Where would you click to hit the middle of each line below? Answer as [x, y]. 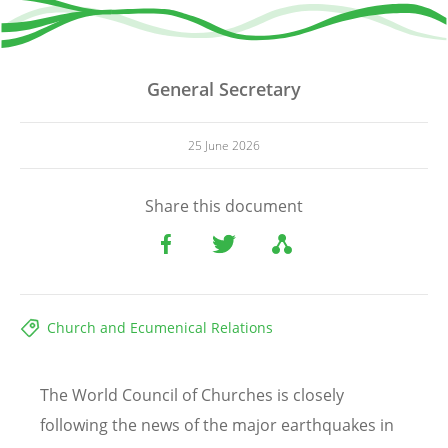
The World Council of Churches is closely [192, 394]
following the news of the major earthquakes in [217, 424]
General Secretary [224, 88]
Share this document [224, 205]
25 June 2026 [224, 145]
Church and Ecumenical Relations [160, 327]
